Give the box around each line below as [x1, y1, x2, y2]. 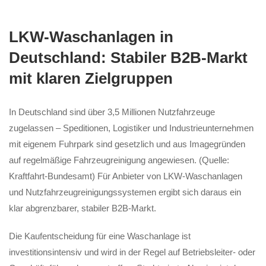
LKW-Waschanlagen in [9, 28, 173, 46]
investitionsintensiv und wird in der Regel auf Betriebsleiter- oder [9, 247, 255, 257]
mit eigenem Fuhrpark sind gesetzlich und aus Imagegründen [9, 139, 245, 149]
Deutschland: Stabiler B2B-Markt [9, 49, 248, 66]
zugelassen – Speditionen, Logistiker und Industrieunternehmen [9, 123, 254, 133]
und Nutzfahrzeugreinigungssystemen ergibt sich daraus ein [9, 187, 241, 197]
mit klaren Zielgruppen [9, 69, 173, 87]
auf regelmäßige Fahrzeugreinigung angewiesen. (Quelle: [9, 155, 229, 165]
